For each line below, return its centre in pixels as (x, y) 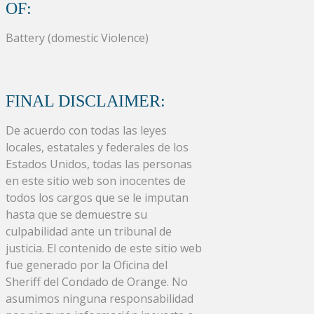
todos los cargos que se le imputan (97, 197)
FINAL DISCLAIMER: (86, 101)
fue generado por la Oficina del (87, 265)
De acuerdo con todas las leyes (86, 130)
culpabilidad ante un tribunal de (89, 231)
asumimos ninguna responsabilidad (100, 298)
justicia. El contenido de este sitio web (104, 248)
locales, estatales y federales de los (97, 147)
